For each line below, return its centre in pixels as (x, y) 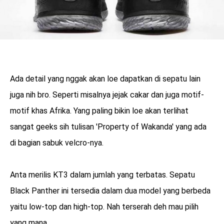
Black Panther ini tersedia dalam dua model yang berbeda (110, 191)
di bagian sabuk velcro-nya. (57, 143)
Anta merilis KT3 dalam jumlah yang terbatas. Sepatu (102, 175)
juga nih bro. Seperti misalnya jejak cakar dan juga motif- (107, 95)
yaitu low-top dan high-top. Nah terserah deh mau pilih (104, 207)
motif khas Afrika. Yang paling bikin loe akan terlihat (99, 111)
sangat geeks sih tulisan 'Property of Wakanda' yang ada (108, 127)
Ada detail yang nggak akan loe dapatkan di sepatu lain (105, 79)
